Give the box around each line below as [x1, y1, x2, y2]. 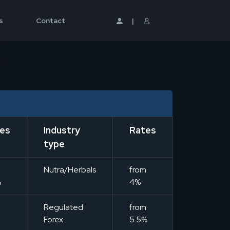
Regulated [44, 202, 83, 213]
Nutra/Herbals [44, 164, 96, 175]
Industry [44, 124, 80, 136]
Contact [35, 16, 65, 25]
